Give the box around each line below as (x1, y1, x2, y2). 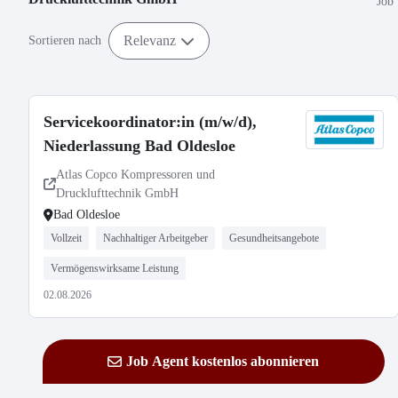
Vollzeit (51, 232, 82, 244)
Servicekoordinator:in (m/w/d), (44, 113, 257, 131)
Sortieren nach (28, 34, 101, 47)
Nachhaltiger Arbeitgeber (103, 232, 208, 244)
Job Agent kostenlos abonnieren (126, 354, 320, 369)
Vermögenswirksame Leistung (51, 262, 179, 275)
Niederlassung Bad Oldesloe (44, 137, 235, 155)
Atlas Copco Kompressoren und (56, 168, 215, 181)
